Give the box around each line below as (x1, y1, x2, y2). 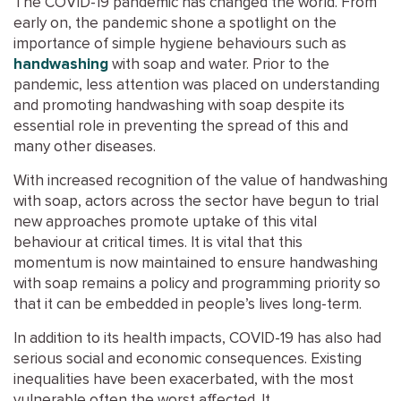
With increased (13, 174, 116, 189)
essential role (13, 119, 105, 134)
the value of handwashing (210, 174, 388, 189)
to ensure (219, 256, 289, 271)
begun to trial (288, 194, 379, 209)
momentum (13, 256, 96, 271)
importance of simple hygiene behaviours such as (13, 37, 346, 52)
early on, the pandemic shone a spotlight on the (13, 16, 337, 31)
